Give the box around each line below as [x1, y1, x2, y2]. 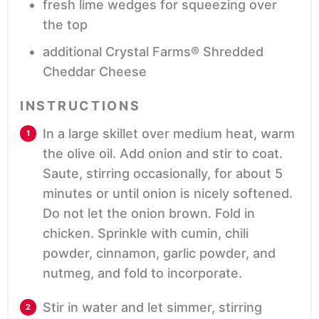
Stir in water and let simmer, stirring [43, 300, 262, 315]
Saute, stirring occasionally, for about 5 [43, 166, 283, 182]
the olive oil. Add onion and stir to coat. [43, 146, 283, 162]
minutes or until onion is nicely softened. [43, 186, 293, 202]
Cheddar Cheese [43, 64, 147, 80]
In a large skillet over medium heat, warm [43, 126, 295, 142]
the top [43, 17, 88, 33]
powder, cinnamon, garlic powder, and [43, 246, 276, 261]
